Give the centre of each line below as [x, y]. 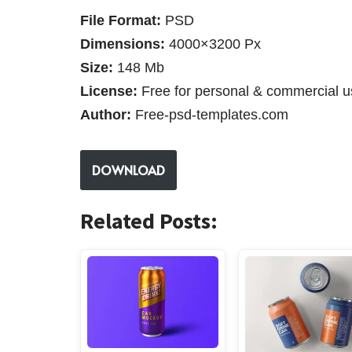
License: [109, 91]
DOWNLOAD [128, 169]
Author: [106, 114]
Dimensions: [125, 44]
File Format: [121, 20]
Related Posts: [149, 220]
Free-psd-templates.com [210, 114]
